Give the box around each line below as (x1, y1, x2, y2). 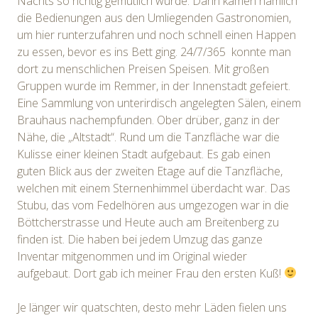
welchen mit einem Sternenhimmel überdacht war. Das (17, 180, 290, 196)
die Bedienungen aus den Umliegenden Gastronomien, (17, 9, 291, 26)
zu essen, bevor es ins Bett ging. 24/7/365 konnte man (17, 43, 291, 60)
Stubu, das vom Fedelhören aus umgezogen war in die (17, 197, 289, 213)
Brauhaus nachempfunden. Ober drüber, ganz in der (17, 111, 280, 128)
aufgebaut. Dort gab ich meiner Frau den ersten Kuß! (17, 265, 284, 281)
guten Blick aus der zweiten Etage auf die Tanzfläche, (17, 163, 283, 179)
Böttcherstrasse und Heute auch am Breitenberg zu (17, 214, 279, 230)
